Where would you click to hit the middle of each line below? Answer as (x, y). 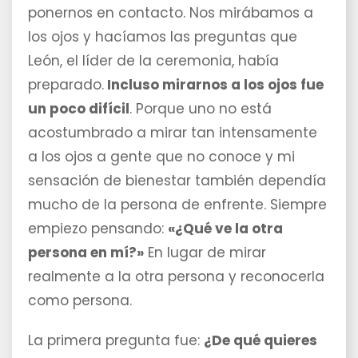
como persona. (80, 301)
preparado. (66, 85)
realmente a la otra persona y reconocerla (176, 277)
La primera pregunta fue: (116, 341)
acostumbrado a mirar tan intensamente (173, 133)
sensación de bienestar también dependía (177, 181)
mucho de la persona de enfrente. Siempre (177, 205)
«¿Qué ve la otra (225, 229)
